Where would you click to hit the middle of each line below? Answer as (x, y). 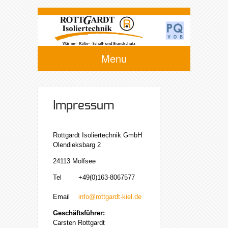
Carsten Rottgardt (79, 222)
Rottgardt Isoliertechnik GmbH (97, 135)
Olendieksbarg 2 (77, 145)
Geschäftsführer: (79, 213)
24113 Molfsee (74, 161)
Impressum (83, 106)
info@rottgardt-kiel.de (110, 196)
